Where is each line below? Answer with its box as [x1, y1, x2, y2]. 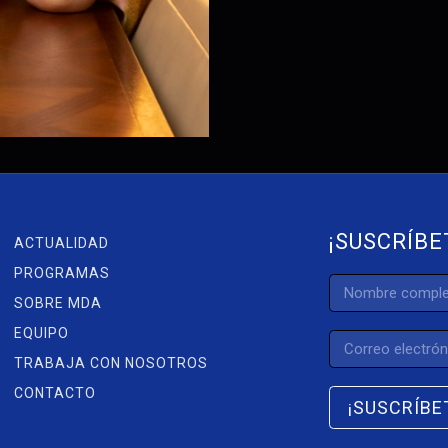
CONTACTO [13, 384, 96, 401]
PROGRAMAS [13, 264, 110, 281]
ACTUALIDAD [13, 234, 109, 251]
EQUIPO [13, 324, 69, 341]
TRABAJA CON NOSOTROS [13, 354, 208, 371]
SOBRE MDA [13, 294, 102, 311]
